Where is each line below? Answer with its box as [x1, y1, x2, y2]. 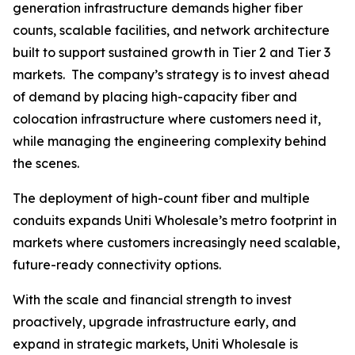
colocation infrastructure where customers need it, [13, 111, 321, 128]
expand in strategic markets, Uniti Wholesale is [13, 336, 298, 353]
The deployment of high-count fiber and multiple [13, 190, 310, 207]
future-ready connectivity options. [13, 257, 221, 273]
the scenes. [13, 155, 79, 172]
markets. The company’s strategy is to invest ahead [13, 67, 330, 83]
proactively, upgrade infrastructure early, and [13, 314, 296, 330]
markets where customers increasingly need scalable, [13, 235, 340, 251]
